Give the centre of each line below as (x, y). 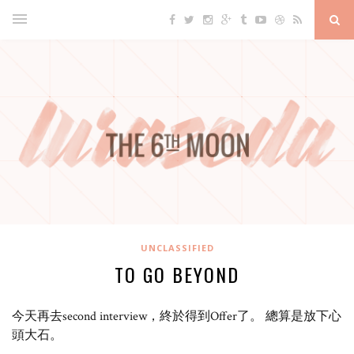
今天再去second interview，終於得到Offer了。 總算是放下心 (177, 317)
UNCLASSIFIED (177, 248)
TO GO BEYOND (177, 275)
